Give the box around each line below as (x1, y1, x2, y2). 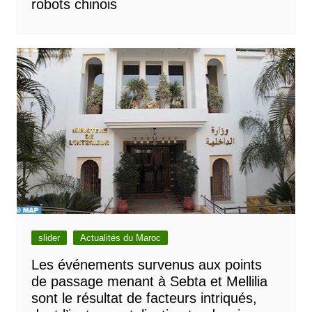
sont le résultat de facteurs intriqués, (31, 290, 257, 306)
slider (38, 233, 60, 244)
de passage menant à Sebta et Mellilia (31, 274, 267, 290)
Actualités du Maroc (79, 233, 161, 244)
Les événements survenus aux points (31, 257, 262, 273)
